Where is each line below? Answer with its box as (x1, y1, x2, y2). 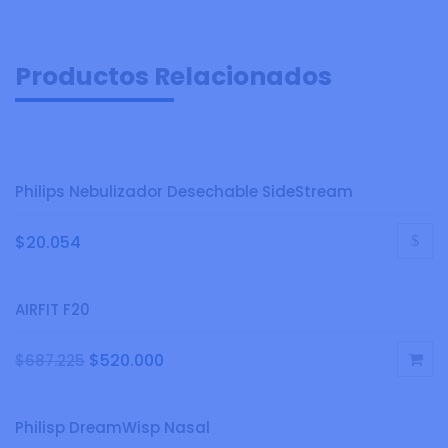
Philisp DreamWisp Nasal (15, 417, 210, 439)
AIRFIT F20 (15, 299, 90, 321)
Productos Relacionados (15, 59, 332, 95)
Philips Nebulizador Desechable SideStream (15, 181, 353, 203)
